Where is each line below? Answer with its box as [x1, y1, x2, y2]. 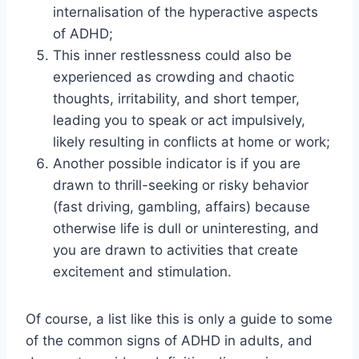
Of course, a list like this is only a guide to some [26, 311, 333, 328]
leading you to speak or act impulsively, [53, 112, 305, 129]
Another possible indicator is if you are [53, 155, 301, 172]
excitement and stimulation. [53, 264, 232, 280]
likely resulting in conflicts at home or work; [53, 134, 330, 151]
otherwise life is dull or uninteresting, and [53, 220, 319, 237]
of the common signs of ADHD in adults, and [26, 333, 313, 349]
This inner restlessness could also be [53, 47, 292, 64]
